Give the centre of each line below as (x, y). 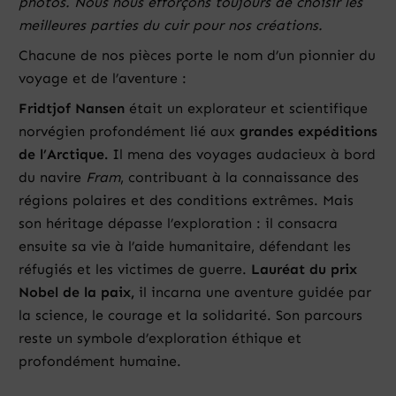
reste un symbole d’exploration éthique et (160, 339)
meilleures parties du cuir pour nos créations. (171, 26)
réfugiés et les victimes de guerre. (135, 270)
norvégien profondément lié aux (129, 132)
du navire (52, 178)
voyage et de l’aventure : (103, 79)
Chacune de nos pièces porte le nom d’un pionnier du (197, 56)
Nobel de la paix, (76, 293)
